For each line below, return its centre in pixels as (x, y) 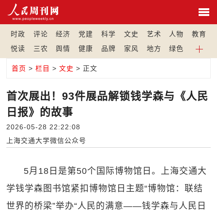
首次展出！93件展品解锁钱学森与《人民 (108, 96)
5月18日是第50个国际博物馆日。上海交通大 (116, 171)
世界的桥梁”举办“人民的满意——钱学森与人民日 (107, 206)
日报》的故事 (40, 112)
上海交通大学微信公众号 (46, 140)
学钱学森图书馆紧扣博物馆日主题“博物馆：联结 (105, 188)
